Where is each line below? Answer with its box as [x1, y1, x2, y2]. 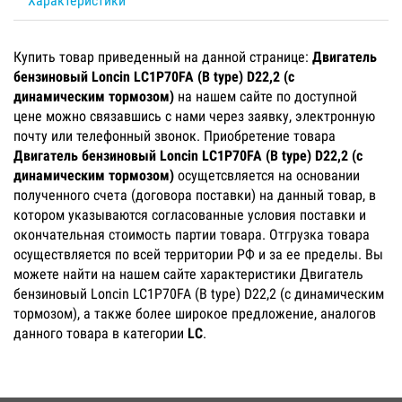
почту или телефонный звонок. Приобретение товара [13, 127, 336, 144]
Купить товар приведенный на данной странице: [13, 48, 312, 66]
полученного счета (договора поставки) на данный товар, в [13, 186, 376, 204]
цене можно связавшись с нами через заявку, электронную [13, 107, 375, 125]
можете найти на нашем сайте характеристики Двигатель [13, 265, 363, 283]
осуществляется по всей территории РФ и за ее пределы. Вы [13, 245, 383, 263]
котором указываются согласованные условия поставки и [13, 205, 366, 223]
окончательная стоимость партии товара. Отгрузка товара [13, 225, 370, 243]
